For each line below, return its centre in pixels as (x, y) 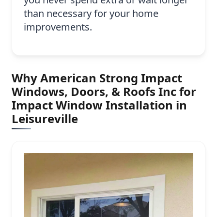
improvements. (58, 27)
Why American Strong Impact (97, 78)
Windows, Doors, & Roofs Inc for (104, 92)
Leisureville (45, 119)
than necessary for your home (91, 14)
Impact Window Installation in (99, 105)
